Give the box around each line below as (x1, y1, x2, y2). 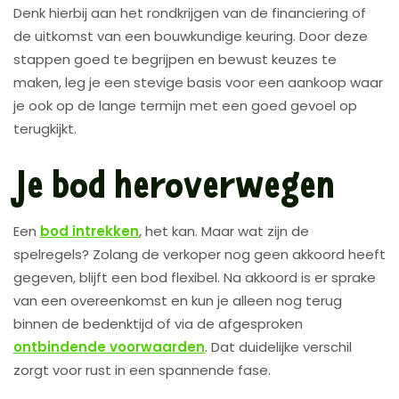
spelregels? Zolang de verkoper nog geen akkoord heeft (13, 244, 386, 264)
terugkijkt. (13, 118, 77, 138)
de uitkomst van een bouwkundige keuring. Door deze (13, 26, 368, 45)
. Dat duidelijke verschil (205, 337, 352, 356)
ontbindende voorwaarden (13, 337, 205, 356)
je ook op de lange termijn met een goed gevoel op (13, 95, 357, 115)
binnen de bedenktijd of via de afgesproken (13, 313, 303, 333)
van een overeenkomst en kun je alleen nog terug (13, 290, 342, 310)
